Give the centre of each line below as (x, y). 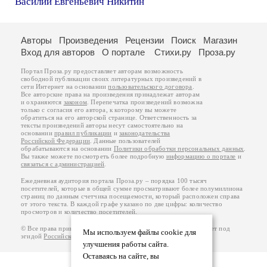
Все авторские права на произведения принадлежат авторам (110, 94)
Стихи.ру (173, 52)
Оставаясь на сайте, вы (121, 256)
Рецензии (145, 40)
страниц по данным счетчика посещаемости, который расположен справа (131, 196)
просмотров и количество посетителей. (79, 212)
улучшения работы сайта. (125, 244)
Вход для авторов (58, 52)
